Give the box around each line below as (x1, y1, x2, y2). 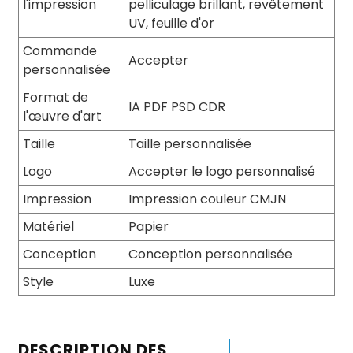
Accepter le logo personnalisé (128, 162, 315, 180)
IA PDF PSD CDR (128, 98, 225, 116)
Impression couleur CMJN (128, 190, 286, 208)
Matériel (22, 217, 74, 236)
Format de (22, 88, 88, 106)
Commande (22, 42, 97, 60)
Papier (128, 217, 169, 236)
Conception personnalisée (128, 245, 292, 263)
